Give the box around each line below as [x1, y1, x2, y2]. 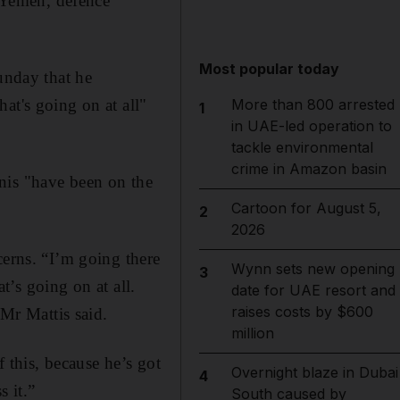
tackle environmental [230, 138, 373, 156]
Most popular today [199, 60, 340, 78]
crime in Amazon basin [230, 160, 387, 178]
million [230, 324, 274, 342]
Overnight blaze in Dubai [230, 363, 398, 381]
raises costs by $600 [230, 303, 373, 321]
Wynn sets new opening [230, 260, 395, 278]
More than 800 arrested [230, 96, 395, 113]
